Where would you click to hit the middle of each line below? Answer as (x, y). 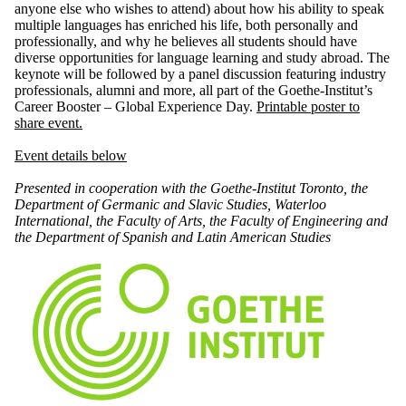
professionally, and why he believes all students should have (186, 42)
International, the (66, 221)
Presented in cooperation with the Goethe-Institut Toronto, (181, 188)
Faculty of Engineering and (309, 221)
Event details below (71, 156)
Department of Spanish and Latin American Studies (183, 237)
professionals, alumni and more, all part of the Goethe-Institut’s (193, 91)
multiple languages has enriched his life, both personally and (186, 25)
